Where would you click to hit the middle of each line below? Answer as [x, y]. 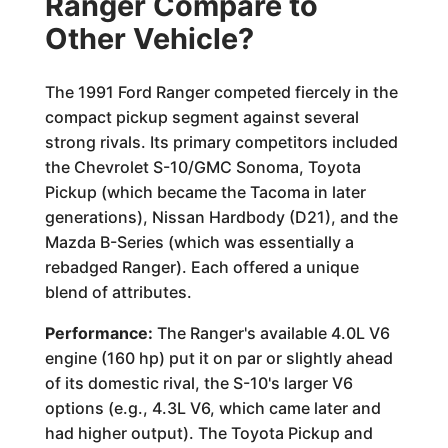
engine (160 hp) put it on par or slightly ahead [218, 358]
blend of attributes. [118, 292]
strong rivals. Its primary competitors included [221, 142]
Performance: [98, 333]
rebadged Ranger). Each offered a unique [201, 267]
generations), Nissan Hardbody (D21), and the [221, 217]
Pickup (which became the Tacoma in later [205, 192]
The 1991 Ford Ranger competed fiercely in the [221, 92]
